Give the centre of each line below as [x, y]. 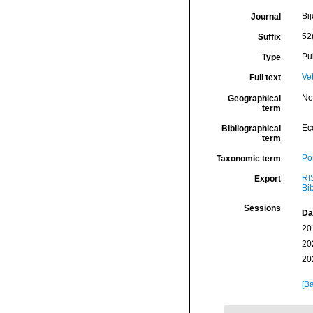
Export [267, 179]
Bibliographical [251, 129]
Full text [265, 78]
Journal [265, 17]
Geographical [254, 99]
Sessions [262, 208]
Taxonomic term [248, 159]
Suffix [269, 37]
